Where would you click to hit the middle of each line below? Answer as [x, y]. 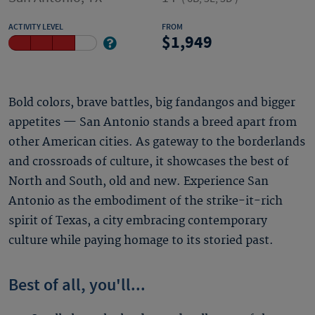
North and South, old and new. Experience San [139, 181]
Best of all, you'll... [77, 285]
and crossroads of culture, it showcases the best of [149, 162]
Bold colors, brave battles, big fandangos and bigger [152, 103]
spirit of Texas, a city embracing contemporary [138, 221]
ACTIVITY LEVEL [36, 27]
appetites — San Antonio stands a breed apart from [153, 122]
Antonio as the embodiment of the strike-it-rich [146, 201]
